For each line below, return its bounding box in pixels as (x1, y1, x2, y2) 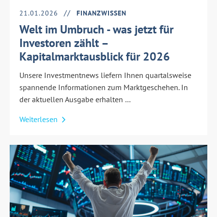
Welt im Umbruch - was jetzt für (19, 21, 173, 37)
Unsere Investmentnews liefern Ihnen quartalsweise (19, 70, 191, 80)
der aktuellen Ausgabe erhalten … (19, 94, 131, 104)
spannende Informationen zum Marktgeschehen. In (19, 82, 188, 92)
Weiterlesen (19, 114, 60, 124)
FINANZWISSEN (77, 8, 126, 17)
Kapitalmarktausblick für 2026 (19, 48, 170, 64)
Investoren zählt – (19, 35, 108, 50)
